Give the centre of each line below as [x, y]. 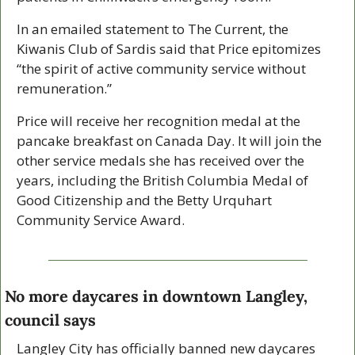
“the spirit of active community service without [161, 69]
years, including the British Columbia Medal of [162, 181]
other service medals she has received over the [160, 161]
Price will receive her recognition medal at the [158, 121]
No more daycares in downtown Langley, [156, 296]
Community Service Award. [101, 220]
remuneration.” [64, 89]
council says [50, 320]
